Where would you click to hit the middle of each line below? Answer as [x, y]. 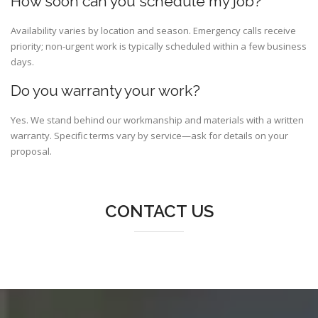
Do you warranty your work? [105, 91]
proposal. [31, 152]
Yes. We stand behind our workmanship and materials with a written [157, 120]
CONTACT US [159, 212]
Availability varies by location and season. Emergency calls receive [153, 31]
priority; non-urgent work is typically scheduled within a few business [159, 46]
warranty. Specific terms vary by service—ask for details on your [149, 136]
